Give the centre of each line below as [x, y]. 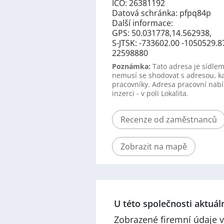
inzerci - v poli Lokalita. [150, 93]
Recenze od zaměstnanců [169, 119]
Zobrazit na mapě [154, 146]
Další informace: [142, 23]
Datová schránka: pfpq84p [161, 13]
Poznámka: [131, 66]
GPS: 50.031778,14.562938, [162, 33]
